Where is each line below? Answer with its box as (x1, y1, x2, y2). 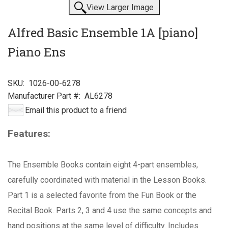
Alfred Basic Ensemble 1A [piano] (8, 24, 198, 41)
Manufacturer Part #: (8, 91, 80, 101)
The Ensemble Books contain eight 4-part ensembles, (8, 159, 198, 169)
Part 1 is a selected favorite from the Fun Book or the (8, 190, 196, 200)
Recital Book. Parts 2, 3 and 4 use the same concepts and (8, 205, 212, 215)
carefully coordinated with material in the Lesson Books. (8, 175, 207, 185)
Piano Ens (8, 43, 66, 60)
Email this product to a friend (25, 105, 127, 115)
